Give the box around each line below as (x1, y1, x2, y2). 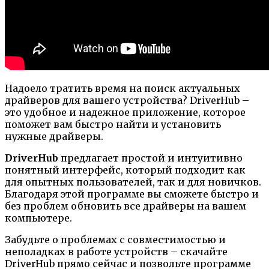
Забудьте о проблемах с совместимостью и (5, 233, 226, 246)
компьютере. (5, 211, 72, 224)
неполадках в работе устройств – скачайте (5, 245, 228, 258)
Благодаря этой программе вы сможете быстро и (5, 187, 259, 200)
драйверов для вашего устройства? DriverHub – (5, 94, 249, 106)
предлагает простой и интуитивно (58, 151, 243, 164)
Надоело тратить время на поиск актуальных (5, 82, 240, 94)
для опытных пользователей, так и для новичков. (5, 175, 261, 188)
